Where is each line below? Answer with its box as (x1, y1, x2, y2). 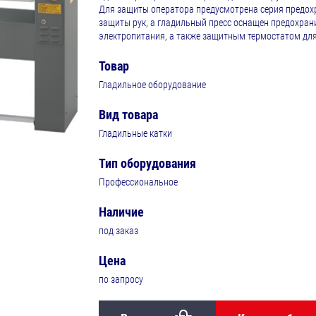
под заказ (98, 225, 138, 237)
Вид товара (98, 107, 158, 123)
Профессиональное (98, 176, 178, 188)
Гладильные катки (98, 128, 172, 140)
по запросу (98, 274, 143, 286)
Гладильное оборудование (98, 79, 206, 91)
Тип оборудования (98, 156, 196, 171)
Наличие (98, 205, 144, 220)
